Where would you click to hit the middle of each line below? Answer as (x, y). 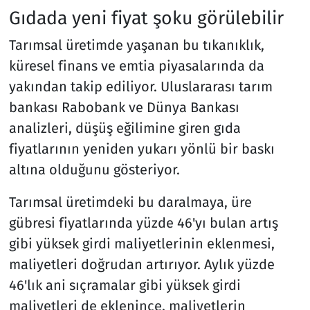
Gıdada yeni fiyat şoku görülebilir (146, 18)
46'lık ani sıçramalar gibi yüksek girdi (125, 285)
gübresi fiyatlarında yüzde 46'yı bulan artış (143, 223)
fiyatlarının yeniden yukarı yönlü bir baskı (142, 149)
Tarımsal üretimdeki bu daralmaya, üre (130, 202)
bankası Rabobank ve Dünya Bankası (124, 108)
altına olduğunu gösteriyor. (94, 170)
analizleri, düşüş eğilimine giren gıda (125, 128)
